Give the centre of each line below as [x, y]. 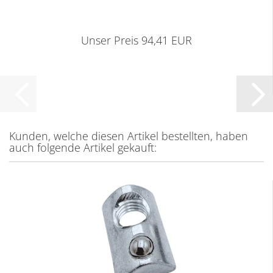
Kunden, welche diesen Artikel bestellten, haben [129, 136]
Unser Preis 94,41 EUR [136, 40]
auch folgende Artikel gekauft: [83, 147]
